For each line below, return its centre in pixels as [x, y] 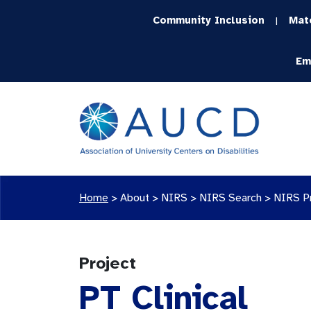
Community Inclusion [209, 20]
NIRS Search [230, 198]
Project [108, 263]
